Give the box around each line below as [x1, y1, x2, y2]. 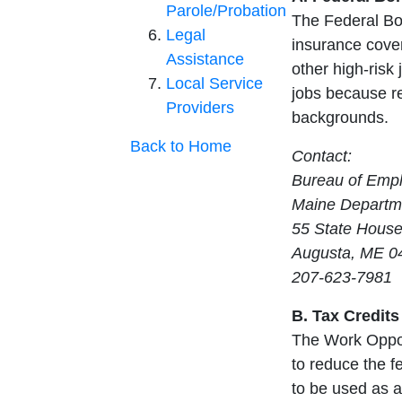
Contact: [292, 147, 352, 166]
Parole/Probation [166, 2, 286, 21]
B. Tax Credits [292, 307, 399, 326]
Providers [166, 99, 234, 118]
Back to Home [130, 137, 232, 156]
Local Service [166, 74, 263, 93]
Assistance [166, 50, 244, 69]
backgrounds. [292, 109, 389, 127]
